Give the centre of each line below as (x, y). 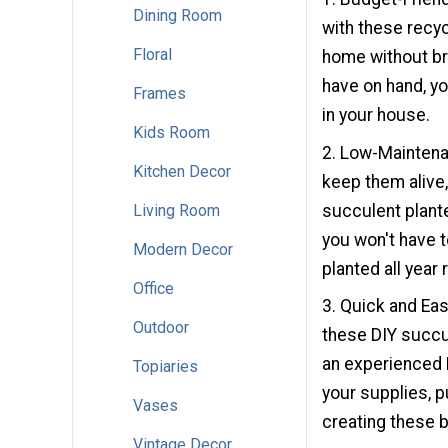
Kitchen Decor (182, 171)
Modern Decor (183, 249)
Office (153, 288)
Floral (152, 54)
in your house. (376, 114)
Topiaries (165, 366)
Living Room (176, 210)
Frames (159, 93)
